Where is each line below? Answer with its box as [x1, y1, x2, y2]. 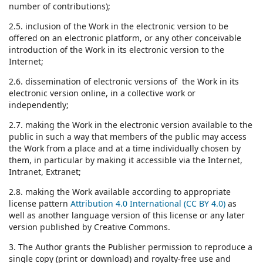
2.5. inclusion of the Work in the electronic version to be [9, 20, 228, 32]
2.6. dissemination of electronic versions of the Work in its [9, 75, 239, 87]
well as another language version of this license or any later [9, 209, 245, 221]
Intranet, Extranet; [9, 166, 81, 177]
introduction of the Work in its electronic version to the [9, 43, 224, 55]
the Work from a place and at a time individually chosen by [9, 142, 241, 154]
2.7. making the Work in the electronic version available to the [9, 119, 252, 130]
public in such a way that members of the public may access [9, 130, 247, 142]
